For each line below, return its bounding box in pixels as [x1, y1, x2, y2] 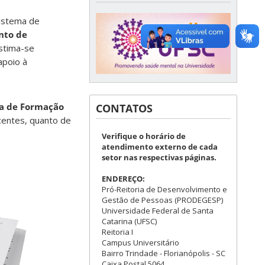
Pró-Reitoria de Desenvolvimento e [102, 184, 227, 195]
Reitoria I [102, 227, 133, 238]
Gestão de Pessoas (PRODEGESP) [102, 195, 223, 206]
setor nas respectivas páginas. [102, 152, 216, 163]
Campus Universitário [102, 237, 179, 248]
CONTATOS [96, 101, 153, 116]
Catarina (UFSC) [102, 216, 157, 227]
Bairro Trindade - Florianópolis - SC [102, 248, 225, 259]
